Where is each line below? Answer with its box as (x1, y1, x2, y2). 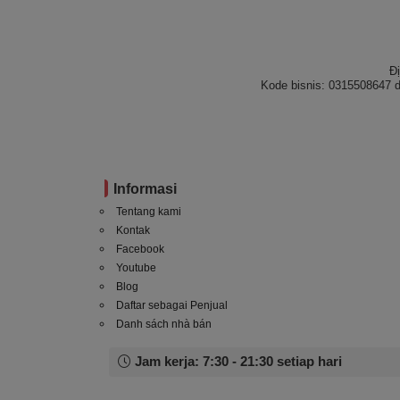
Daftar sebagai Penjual (116, 299, 228, 312)
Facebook (116, 243, 164, 256)
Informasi (113, 181, 177, 197)
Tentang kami (116, 205, 181, 219)
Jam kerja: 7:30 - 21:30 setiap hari (131, 354, 342, 370)
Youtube (116, 262, 156, 275)
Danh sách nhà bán (116, 318, 212, 331)
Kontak (116, 224, 150, 237)
